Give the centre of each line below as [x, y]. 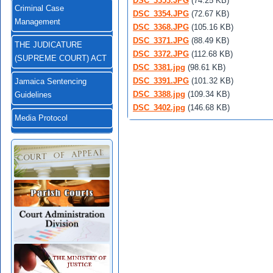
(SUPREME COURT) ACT [61, 58]
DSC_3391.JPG [161, 81]
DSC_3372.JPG [161, 54]
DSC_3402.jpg [159, 108]
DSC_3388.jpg [159, 94]
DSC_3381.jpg [159, 67]
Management [37, 22]
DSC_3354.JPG [161, 14]
